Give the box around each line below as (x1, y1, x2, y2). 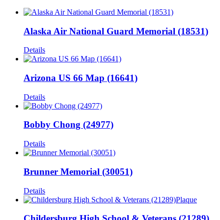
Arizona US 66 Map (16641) (24, 72, 137, 83)
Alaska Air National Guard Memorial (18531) (24, 26, 208, 36)
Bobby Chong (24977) (24, 119, 113, 130)
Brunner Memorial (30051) (24, 166, 133, 177)
